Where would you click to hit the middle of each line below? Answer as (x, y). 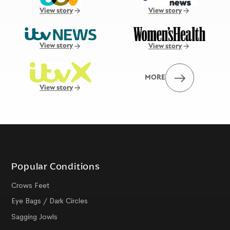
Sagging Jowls (35, 216)
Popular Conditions (56, 166)
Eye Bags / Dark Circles (50, 201)
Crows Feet (31, 185)
